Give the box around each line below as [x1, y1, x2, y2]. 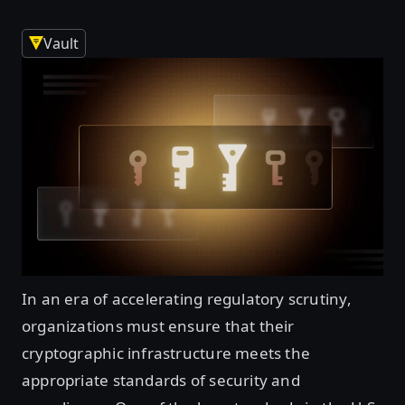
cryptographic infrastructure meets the [22, 342, 311, 363]
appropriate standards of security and [22, 369, 300, 391]
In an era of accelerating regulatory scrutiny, [22, 287, 352, 309]
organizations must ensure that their [22, 315, 295, 336]
